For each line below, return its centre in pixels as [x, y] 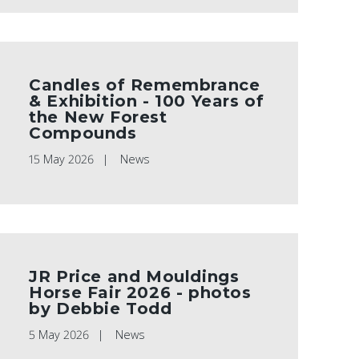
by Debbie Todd [101, 309]
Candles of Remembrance [145, 85]
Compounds [83, 133]
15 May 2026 [62, 159]
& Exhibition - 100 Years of [147, 101]
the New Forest [98, 117]
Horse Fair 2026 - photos [140, 293]
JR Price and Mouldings [134, 277]
